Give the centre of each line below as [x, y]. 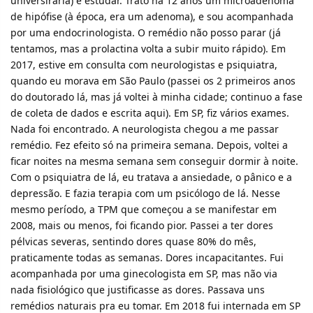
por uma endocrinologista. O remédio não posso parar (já [146, 32]
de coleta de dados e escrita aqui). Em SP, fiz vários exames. [150, 112]
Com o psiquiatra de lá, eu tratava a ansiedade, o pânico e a [151, 177]
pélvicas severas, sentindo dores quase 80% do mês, [133, 241]
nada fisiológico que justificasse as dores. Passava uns [138, 289]
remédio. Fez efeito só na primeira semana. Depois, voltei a [149, 145]
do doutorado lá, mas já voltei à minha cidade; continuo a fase [156, 96]
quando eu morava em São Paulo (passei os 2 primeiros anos [153, 80]
